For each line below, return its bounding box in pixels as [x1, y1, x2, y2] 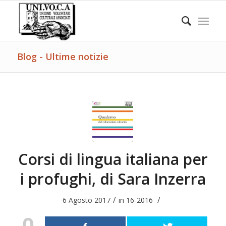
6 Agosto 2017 [63, 195, 111, 205]
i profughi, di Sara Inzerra [20, 168, 206, 189]
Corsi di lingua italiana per [18, 149, 208, 169]
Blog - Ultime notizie [17, 50, 108, 63]
